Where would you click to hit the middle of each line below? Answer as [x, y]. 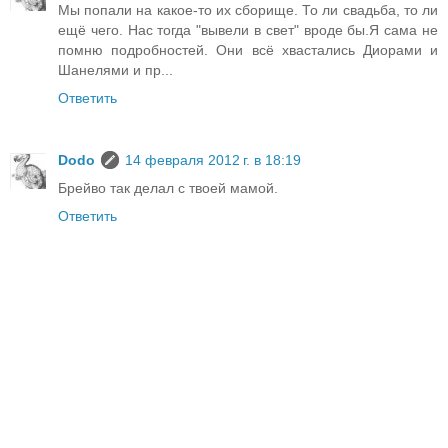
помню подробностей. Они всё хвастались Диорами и [248, 49]
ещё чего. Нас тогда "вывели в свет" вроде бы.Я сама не [248, 29]
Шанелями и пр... [115, 69]
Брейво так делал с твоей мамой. [168, 187]
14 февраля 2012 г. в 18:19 [213, 159]
